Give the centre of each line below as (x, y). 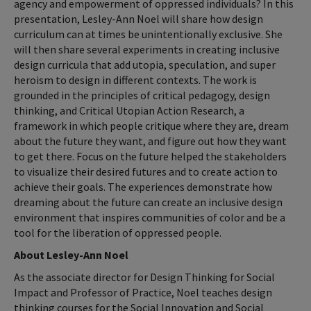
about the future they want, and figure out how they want (150, 141)
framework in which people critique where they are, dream (151, 125)
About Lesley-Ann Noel (72, 254)
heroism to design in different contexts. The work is (135, 79)
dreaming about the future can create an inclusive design (148, 202)
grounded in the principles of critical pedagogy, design (142, 95)
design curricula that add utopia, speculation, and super (145, 64)
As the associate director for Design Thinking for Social (144, 277)
